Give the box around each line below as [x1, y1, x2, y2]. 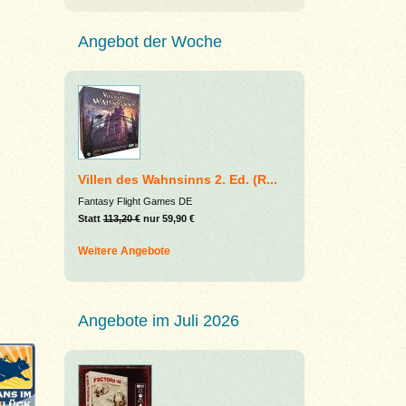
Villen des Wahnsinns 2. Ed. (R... [77, 172, 277, 187]
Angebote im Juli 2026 [77, 312, 239, 330]
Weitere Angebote [77, 245, 170, 257]
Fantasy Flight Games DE [77, 196, 192, 207]
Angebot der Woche [77, 33, 222, 51]
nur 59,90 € [140, 213, 195, 224]
